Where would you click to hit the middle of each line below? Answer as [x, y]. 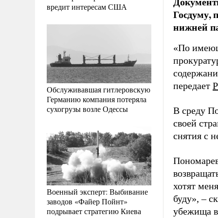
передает [193, 86]
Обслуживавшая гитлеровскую [99, 89]
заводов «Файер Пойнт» [87, 201]
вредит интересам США [87, 6]
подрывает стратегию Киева [94, 211]
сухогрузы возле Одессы [87, 109]
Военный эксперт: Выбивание [97, 191]
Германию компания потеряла [97, 99]
